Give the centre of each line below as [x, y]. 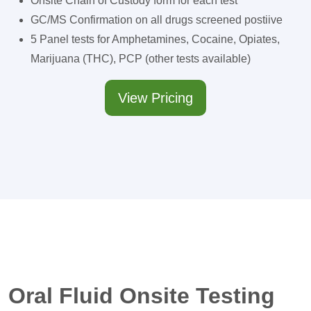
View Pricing [155, 98]
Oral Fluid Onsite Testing [142, 296]
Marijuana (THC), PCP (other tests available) [141, 59]
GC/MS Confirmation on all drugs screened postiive [157, 20]
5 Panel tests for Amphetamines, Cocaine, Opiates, [155, 39]
